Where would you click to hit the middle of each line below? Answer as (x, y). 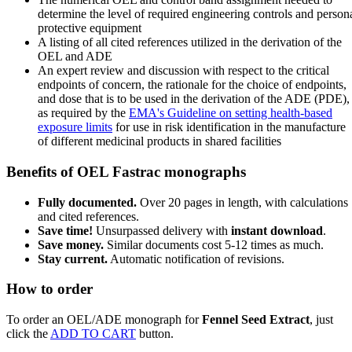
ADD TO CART (93, 334)
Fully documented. (87, 202)
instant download (277, 230)
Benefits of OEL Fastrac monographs (126, 171)
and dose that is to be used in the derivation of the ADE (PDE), (194, 99)
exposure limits (75, 127)
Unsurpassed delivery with (162, 230)
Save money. (71, 244)
